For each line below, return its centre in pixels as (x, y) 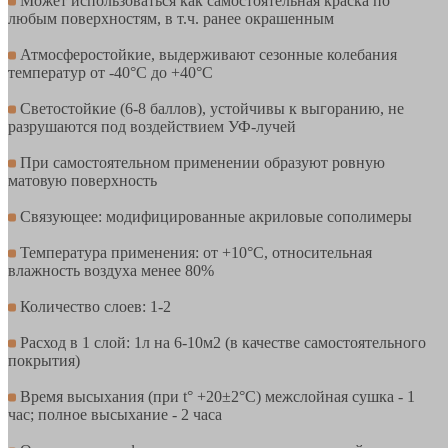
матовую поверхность (82, 180)
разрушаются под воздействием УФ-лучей (152, 126)
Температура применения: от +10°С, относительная (194, 252)
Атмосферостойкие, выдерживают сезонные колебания (206, 54)
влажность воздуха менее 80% (111, 270)
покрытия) (44, 360)
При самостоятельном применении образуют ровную (200, 162)
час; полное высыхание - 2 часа (115, 414)
